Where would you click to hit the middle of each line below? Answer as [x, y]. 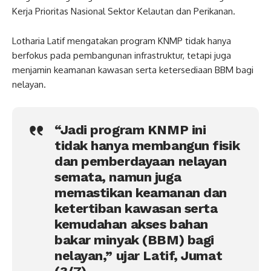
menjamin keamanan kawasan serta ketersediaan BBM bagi [133, 70]
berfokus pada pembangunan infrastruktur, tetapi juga [122, 55]
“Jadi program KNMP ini [130, 129]
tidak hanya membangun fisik [147, 145]
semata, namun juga [118, 177]
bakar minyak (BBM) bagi [134, 240]
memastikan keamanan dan [141, 192]
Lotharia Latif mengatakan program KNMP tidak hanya [122, 41]
